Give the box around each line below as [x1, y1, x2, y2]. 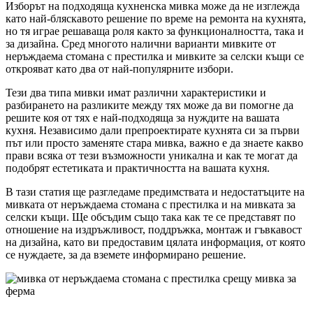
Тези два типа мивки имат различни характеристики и [6, 86, 266, 99]
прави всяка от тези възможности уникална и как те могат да [6, 149, 298, 161]
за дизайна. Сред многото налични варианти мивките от [6, 37, 276, 50]
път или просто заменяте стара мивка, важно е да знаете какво [6, 136, 303, 149]
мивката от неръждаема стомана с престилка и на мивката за [6, 198, 296, 210]
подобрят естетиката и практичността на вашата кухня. [6, 161, 270, 174]
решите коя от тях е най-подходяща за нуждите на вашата [6, 111, 279, 124]
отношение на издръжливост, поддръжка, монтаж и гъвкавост [6, 223, 302, 235]
